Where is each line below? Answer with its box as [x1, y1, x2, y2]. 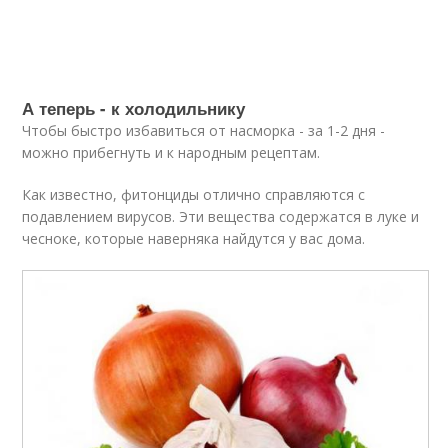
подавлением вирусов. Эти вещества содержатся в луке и [22, 206, 420, 226]
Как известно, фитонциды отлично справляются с [22, 184, 366, 204]
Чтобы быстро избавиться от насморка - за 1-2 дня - [22, 120, 386, 140]
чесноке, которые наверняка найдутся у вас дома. [22, 228, 366, 248]
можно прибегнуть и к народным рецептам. [22, 142, 321, 162]
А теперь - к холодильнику [22, 95, 246, 120]
